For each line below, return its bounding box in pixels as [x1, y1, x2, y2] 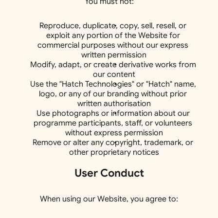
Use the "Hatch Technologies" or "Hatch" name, [30, 79, 196, 89]
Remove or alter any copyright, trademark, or [33, 138, 193, 147]
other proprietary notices [69, 147, 159, 157]
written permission [81, 50, 146, 60]
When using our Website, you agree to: [40, 194, 178, 204]
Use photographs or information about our [36, 109, 190, 118]
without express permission [65, 128, 163, 138]
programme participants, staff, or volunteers [34, 118, 192, 128]
